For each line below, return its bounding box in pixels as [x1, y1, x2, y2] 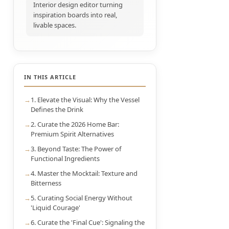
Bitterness [31, 178, 61, 188]
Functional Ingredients [31, 154, 100, 163]
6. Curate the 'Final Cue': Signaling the [31, 218, 145, 227]
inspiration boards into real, [33, 10, 117, 19]
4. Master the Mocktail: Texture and [31, 169, 138, 178]
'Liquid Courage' [31, 203, 80, 212]
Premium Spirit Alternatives [31, 129, 114, 139]
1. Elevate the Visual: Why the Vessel [31, 95, 140, 104]
